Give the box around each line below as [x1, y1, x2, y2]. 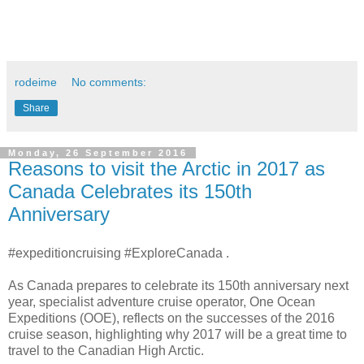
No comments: [71, 76, 147, 89]
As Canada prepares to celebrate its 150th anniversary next [8, 278, 349, 292]
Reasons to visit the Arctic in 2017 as [8, 158, 325, 180]
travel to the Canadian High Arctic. [8, 343, 204, 357]
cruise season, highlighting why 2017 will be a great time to [8, 327, 347, 341]
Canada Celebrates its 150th [8, 180, 252, 203]
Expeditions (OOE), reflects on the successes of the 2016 [8, 310, 335, 325]
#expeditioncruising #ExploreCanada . [8, 245, 229, 260]
